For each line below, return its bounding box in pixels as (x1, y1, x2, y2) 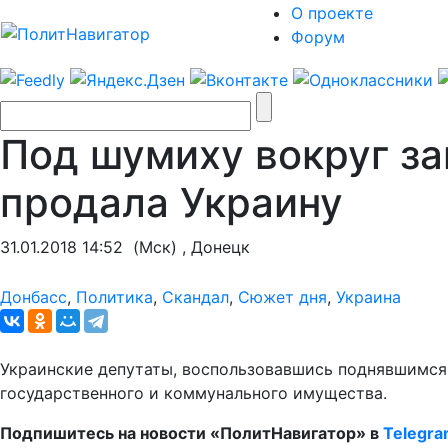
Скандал (162, 286, 229, 307)
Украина (336, 286, 401, 307)
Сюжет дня (238, 286, 327, 307)
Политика (76, 286, 153, 307)
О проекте (291, 3, 373, 23)
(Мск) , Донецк (123, 236, 250, 257)
